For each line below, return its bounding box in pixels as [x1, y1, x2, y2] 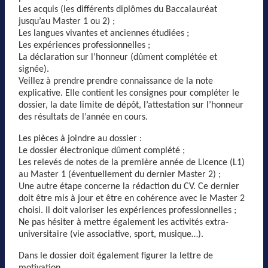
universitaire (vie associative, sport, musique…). [19, 229, 203, 239]
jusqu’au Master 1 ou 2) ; [19, 16, 115, 26]
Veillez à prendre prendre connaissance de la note [19, 76, 213, 86]
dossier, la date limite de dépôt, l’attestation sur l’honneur [19, 100, 243, 110]
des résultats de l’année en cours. [19, 112, 148, 122]
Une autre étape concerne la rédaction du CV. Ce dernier [19, 181, 239, 191]
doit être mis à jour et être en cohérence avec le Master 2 [19, 193, 245, 203]
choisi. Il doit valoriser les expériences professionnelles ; [19, 205, 236, 215]
